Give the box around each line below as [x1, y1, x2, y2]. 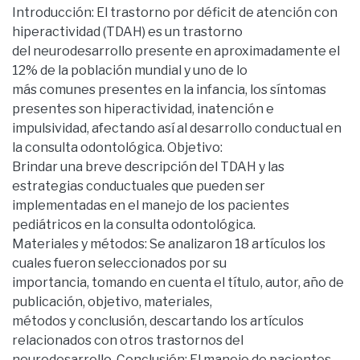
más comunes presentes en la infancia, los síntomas [12, 81, 326, 97]
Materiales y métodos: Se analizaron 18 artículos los [12, 235, 325, 252]
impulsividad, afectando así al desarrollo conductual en [12, 120, 342, 136]
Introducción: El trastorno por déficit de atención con [12, 4, 337, 20]
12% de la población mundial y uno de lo [12, 62, 247, 78]
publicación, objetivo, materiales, [12, 293, 212, 309]
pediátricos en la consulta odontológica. [12, 216, 256, 232]
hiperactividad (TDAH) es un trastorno [12, 23, 243, 39]
